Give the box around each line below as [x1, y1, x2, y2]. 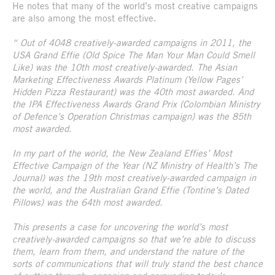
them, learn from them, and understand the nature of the [12, 245, 244, 257]
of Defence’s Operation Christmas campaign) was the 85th [12, 110, 251, 122]
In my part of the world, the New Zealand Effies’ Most [12, 147, 232, 158]
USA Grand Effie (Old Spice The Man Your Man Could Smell [12, 48, 255, 60]
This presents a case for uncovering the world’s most [12, 220, 228, 232]
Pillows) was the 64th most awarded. [12, 196, 163, 207]
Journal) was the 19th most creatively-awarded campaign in [12, 171, 256, 183]
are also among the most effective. [12, 12, 157, 23]
